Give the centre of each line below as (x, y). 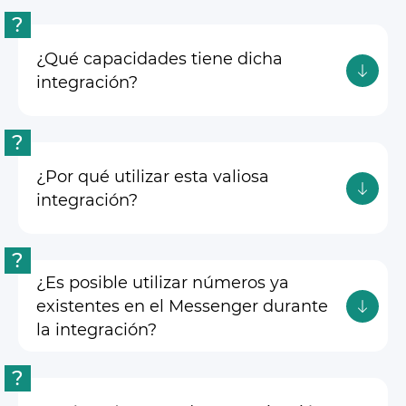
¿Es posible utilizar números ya (163, 282)
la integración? (97, 329)
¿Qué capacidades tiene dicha (159, 58)
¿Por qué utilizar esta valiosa (153, 176)
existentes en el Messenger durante (182, 306)
